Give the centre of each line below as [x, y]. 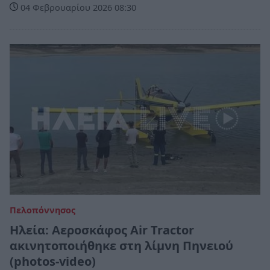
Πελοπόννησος [42, 210]
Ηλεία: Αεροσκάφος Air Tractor [102, 230]
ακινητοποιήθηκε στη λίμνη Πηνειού [121, 245]
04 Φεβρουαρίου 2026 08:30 [77, 8]
